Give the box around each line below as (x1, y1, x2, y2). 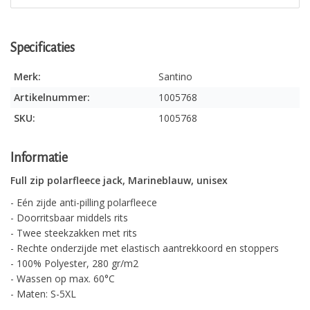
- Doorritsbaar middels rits (10, 211, 128, 225)
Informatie (10, 151, 68, 165)
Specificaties (10, 41, 75, 55)
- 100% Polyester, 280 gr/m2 (10, 257, 138, 271)
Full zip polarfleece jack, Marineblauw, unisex (10, 174, 228, 188)
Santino (158, 70, 192, 83)
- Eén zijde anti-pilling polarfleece (10, 196, 157, 210)
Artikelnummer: (14, 91, 90, 104)
